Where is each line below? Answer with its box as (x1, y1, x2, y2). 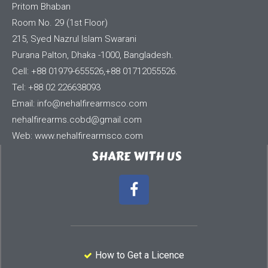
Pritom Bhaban (12, 1, 71, 13)
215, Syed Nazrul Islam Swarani (12, 33, 136, 45)
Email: (12, 98, 37, 109)
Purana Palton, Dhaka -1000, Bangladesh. (12, 50, 173, 61)
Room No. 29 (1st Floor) (12, 17, 108, 29)
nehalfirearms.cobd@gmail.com (12, 114, 142, 126)
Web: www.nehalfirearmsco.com (12, 130, 143, 142)
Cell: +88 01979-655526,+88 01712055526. (12, 66, 178, 77)
